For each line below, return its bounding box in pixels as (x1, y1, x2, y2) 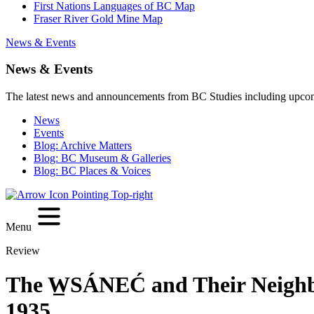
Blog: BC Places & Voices (34, 165, 151, 177)
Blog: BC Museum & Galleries (34, 152, 171, 165)
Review (6, 244, 40, 257)
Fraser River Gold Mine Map (34, 12, 163, 25)
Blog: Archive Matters (34, 139, 132, 152)
